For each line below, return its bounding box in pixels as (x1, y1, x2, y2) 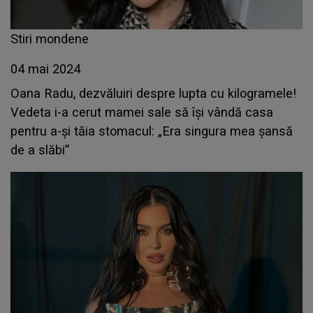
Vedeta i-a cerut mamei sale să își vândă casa (10, 105, 273, 120)
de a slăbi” (10, 143, 69, 158)
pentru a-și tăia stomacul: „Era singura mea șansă (10, 124, 293, 139)
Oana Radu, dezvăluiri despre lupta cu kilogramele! (10, 86, 296, 101)
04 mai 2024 (10, 61, 80, 77)
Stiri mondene (10, 31, 89, 47)
